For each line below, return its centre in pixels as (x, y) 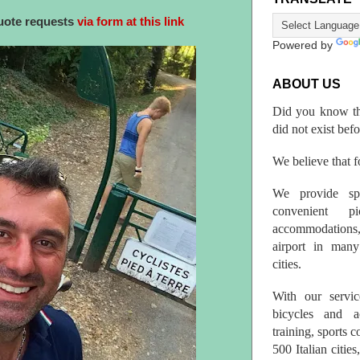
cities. (287, 264)
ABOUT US (307, 84)
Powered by (304, 46)
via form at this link (131, 21)
